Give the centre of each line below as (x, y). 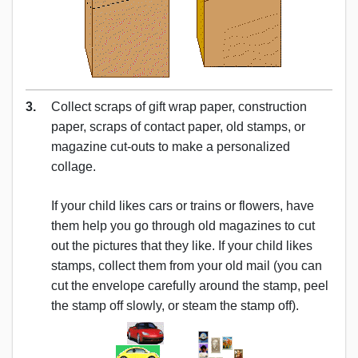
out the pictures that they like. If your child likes (182, 245)
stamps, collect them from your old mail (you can (187, 265)
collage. (74, 166)
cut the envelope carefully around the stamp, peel (190, 285)
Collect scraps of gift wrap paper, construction (179, 106)
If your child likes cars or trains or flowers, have (183, 205)
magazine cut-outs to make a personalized (171, 146)
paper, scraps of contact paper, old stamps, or (178, 126)
